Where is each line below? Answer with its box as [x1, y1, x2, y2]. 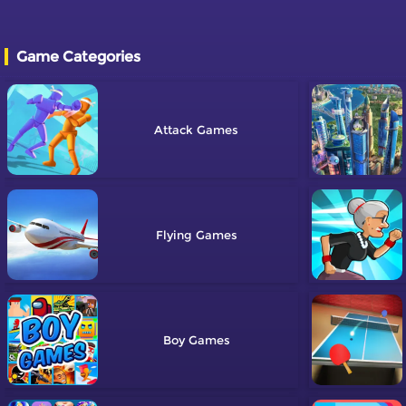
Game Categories [16, 48, 140, 66]
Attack [154, 122, 194, 138]
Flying [155, 227, 192, 243]
